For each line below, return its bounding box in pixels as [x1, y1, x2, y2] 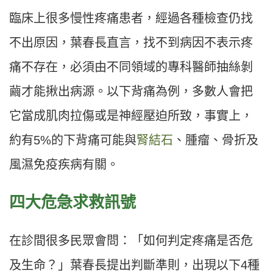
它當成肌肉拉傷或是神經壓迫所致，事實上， [9, 109, 253, 123]
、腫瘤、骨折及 [173, 133, 258, 147]
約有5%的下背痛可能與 [9, 133, 136, 147]
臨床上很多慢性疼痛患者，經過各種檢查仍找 [9, 12, 253, 26]
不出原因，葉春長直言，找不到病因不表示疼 [9, 36, 253, 50]
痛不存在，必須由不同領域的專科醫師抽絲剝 [9, 60, 253, 74]
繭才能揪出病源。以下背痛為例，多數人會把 [9, 85, 253, 99]
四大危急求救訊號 [9, 193, 136, 212]
